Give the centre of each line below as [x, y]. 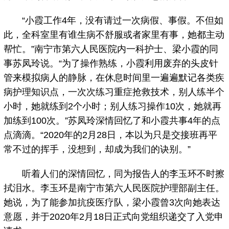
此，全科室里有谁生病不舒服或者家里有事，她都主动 [114, 35]
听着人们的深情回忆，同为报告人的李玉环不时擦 [114, 174]
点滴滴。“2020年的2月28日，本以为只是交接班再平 [111, 135]
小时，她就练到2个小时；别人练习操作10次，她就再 [113, 107]
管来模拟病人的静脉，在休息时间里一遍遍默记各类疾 [114, 78]
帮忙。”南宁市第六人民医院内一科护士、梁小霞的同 [111, 49]
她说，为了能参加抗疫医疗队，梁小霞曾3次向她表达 [112, 203]
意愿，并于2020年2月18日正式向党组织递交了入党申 [114, 217]
